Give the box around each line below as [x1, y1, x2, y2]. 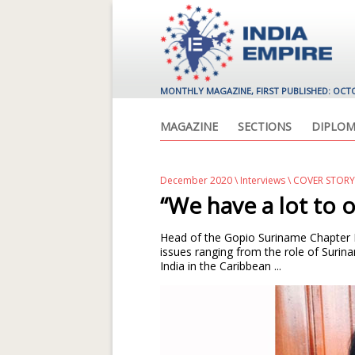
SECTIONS [238, 119, 292, 134]
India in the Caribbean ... [160, 258, 281, 273]
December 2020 [160, 174, 232, 187]
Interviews [240, 174, 285, 187]
